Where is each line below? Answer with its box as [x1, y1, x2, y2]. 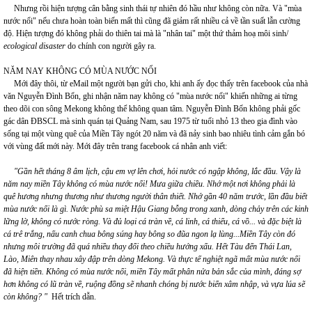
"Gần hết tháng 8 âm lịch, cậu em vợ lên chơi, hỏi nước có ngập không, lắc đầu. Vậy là [14, 166, 301, 176]
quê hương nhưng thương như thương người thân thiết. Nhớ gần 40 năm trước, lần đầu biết [3, 192, 307, 201]
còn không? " [3, 292, 49, 302]
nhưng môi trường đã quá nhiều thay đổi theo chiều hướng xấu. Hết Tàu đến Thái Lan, [3, 242, 292, 251]
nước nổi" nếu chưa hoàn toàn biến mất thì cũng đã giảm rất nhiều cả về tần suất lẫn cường [3, 16, 300, 26]
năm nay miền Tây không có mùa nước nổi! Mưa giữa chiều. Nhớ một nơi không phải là [3, 179, 295, 189]
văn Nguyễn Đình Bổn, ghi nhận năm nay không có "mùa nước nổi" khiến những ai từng [3, 91, 297, 101]
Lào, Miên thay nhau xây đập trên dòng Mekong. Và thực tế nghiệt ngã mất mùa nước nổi [3, 254, 300, 264]
